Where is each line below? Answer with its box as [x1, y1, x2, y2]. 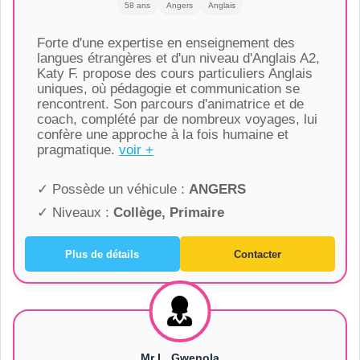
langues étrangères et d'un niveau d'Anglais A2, [36, 51, 320, 67]
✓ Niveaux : [36, 205, 113, 221]
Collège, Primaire [112, 205, 224, 221]
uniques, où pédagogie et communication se [36, 81, 300, 97]
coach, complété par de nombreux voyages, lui [36, 112, 317, 128]
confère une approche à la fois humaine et [36, 127, 288, 143]
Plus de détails [65, 247, 140, 260]
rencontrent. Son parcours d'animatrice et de [36, 96, 304, 112]
